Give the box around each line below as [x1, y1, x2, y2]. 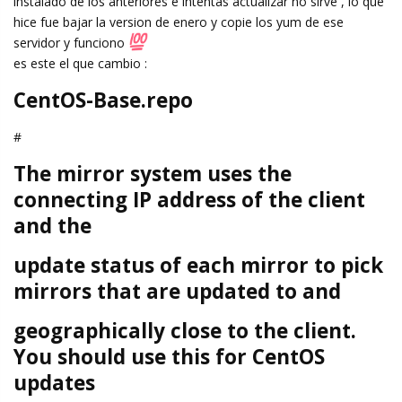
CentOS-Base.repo [13, 86, 193, 115]
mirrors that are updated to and [13, 277, 341, 306]
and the [13, 212, 92, 240]
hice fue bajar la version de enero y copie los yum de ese [13, 13, 344, 31]
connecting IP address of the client [13, 186, 365, 214]
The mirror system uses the [13, 160, 292, 188]
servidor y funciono [13, 34, 128, 52]
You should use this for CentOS [13, 343, 325, 371]
